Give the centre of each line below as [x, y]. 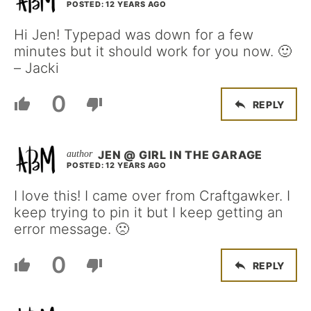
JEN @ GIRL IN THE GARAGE [180, 155]
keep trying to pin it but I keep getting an [149, 212]
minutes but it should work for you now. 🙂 [153, 51]
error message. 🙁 [72, 229]
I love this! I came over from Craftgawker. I [152, 196]
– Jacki [36, 68]
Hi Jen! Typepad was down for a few [134, 35]
